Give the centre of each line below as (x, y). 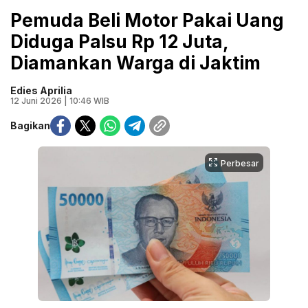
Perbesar (240, 163)
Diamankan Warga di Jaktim (135, 63)
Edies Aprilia (41, 90)
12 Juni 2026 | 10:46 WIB (60, 100)
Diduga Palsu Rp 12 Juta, (119, 41)
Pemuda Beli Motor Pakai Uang (147, 20)
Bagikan (30, 126)
